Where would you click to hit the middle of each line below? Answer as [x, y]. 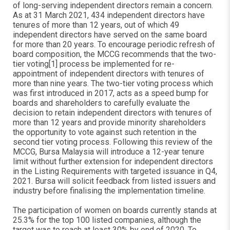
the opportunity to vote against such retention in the [105, 132]
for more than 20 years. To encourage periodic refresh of [114, 44]
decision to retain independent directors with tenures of [112, 113]
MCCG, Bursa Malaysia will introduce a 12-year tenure [109, 152]
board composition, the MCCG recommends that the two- [114, 54]
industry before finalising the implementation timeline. [109, 191]
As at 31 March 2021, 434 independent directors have [109, 15]
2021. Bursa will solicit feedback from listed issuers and [114, 181]
